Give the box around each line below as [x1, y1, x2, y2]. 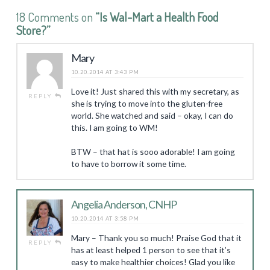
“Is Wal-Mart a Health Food [95, 8, 218, 25]
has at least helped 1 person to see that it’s [71, 245, 231, 256]
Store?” [16, 22, 51, 38]
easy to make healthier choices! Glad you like [71, 257, 235, 268]
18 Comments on [16, 8, 95, 25]
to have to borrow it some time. [71, 159, 186, 169]
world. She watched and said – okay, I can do [71, 110, 233, 121]
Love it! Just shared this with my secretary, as [71, 86, 239, 96]
